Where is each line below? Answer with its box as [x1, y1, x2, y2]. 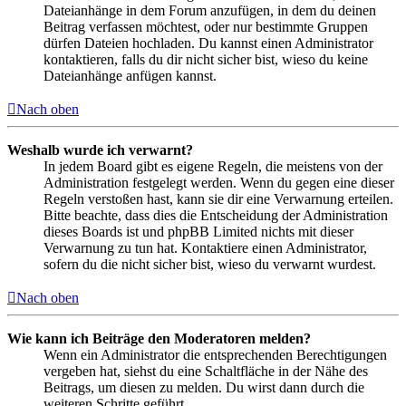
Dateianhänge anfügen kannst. [43, 67, 217, 83]
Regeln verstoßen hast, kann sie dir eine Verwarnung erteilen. [43, 190, 393, 207]
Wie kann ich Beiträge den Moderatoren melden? [7, 330, 311, 346]
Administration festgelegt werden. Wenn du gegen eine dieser [43, 174, 394, 190]
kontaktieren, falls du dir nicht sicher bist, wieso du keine [43, 51, 368, 67]
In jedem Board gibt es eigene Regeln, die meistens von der [43, 158, 382, 174]
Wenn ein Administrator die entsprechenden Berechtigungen [43, 346, 387, 362]
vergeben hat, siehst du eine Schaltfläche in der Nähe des [43, 362, 368, 379]
